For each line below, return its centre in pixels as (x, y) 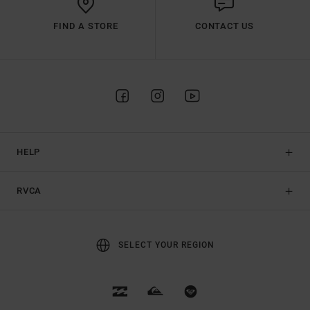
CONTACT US (225, 26)
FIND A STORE (86, 26)
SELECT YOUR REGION (166, 245)
